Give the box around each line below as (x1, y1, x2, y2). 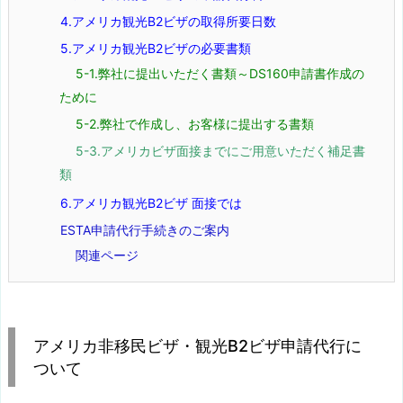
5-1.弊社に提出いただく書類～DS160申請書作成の (76, 65, 364, 81)
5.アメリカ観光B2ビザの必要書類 (60, 40, 251, 56)
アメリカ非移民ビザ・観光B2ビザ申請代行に (33, 336, 362, 355)
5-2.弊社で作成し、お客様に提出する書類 (76, 115, 314, 131)
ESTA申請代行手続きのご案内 (60, 221, 229, 237)
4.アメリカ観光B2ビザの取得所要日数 (60, 13, 276, 29)
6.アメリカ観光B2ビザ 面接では (60, 194, 242, 210)
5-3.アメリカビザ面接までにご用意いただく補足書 (76, 142, 365, 158)
